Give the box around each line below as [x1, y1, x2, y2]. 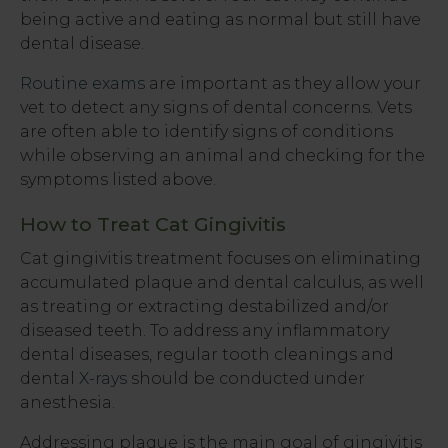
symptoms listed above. [20, 170, 216, 190]
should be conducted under [127, 369, 365, 389]
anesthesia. [20, 393, 115, 413]
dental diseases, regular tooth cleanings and [20, 345, 394, 365]
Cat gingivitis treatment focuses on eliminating [20, 249, 421, 269]
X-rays [79, 369, 127, 389]
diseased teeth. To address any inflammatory [20, 321, 389, 341]
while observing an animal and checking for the [20, 146, 425, 166]
